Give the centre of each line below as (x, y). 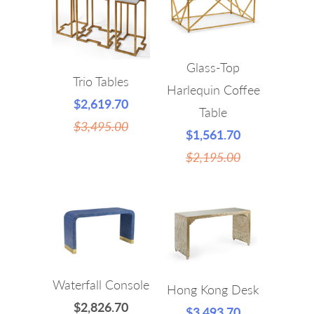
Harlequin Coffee (213, 89)
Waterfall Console (101, 285)
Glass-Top (213, 67)
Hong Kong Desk (213, 290)
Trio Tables (101, 81)
